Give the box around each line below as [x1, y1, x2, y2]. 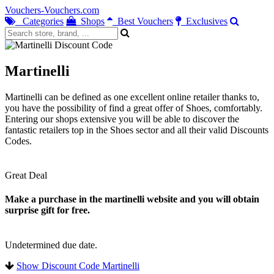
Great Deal [5, 169, 47, 180]
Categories [18, 16, 64, 26]
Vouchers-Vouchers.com [5, 5, 99, 15]
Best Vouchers [113, 16, 173, 26]
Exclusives [181, 16, 228, 26]
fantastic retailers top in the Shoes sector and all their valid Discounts [5, 124, 268, 135]
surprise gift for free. [5, 204, 90, 215]
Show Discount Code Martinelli [17, 261, 139, 272]
